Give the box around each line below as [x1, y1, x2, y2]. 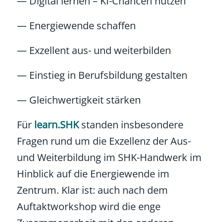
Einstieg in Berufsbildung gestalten [26, 68, 187, 82]
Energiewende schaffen [26, 18, 136, 32]
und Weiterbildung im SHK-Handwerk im [16, 150, 202, 164]
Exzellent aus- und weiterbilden [26, 43, 171, 57]
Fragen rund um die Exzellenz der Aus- [16, 134, 191, 148]
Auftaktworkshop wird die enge [16, 199, 161, 213]
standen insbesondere [81, 117, 183, 131]
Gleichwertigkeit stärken [26, 93, 141, 107]
